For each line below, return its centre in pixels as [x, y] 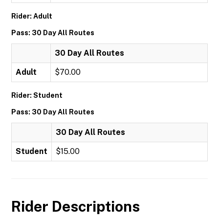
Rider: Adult [32, 16]
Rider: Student [37, 95]
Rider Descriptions [76, 206]
